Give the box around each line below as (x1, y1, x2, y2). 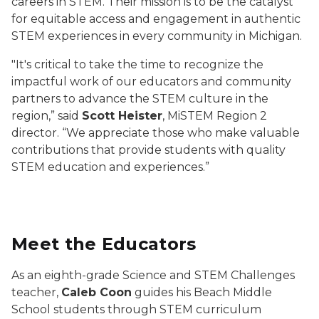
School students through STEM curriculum (11, 303, 261, 316)
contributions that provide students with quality (11, 143, 286, 157)
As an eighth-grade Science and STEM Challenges (11, 268, 295, 282)
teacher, (11, 286, 61, 299)
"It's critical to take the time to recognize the (11, 58, 263, 71)
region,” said (11, 109, 82, 122)
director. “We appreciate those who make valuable (11, 126, 300, 140)
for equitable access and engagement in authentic (11, 12, 300, 26)
